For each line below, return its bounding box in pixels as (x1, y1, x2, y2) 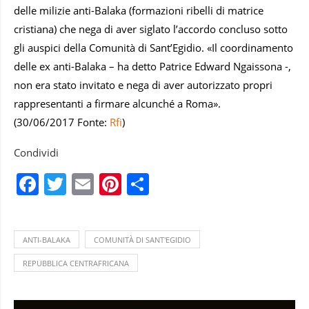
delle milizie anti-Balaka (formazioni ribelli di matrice (14, 3, 263, 17)
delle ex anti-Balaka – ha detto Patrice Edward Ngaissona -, (14, 59, 291, 73)
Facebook (39, 168, 137, 199)
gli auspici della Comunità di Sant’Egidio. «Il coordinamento (14, 40, 293, 54)
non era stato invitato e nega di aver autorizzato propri (14, 77, 272, 92)
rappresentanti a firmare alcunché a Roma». (14, 96, 221, 110)
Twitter (66, 168, 138, 199)
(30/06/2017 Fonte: (14, 114, 110, 129)
